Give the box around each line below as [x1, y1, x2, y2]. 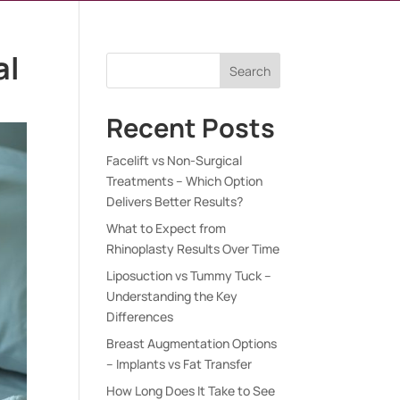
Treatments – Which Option [106, 172, 263, 190]
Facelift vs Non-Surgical [106, 152, 243, 170]
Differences [106, 308, 174, 326]
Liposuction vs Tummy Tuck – [106, 267, 272, 285]
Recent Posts [106, 110, 276, 146]
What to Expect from [106, 220, 227, 237]
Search [229, 62, 271, 80]
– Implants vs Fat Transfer [106, 355, 253, 373]
